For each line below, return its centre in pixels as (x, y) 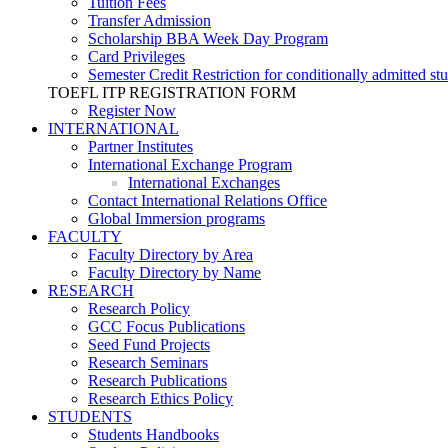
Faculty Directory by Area (170, 254)
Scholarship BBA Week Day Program (208, 38)
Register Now (132, 110)
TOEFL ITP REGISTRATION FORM (172, 92)
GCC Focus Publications (166, 326)
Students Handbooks (153, 434)
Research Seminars (148, 362)
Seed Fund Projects (149, 344)
